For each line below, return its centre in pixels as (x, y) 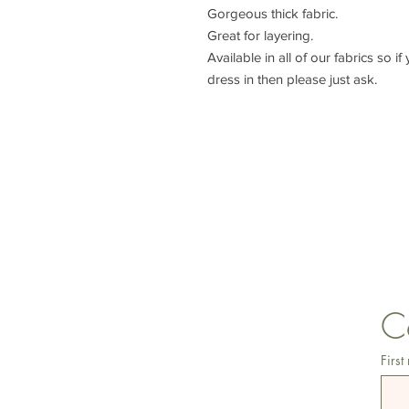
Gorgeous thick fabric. (273, 13)
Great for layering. (260, 35)
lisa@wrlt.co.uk (282, 241)
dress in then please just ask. (292, 79)
